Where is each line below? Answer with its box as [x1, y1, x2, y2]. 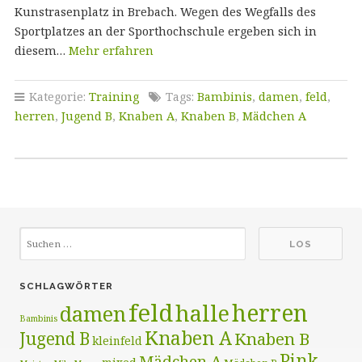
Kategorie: [25, 89, 89, 104]
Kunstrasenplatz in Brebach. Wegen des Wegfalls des [14, 4, 316, 19]
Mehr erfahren [68, 43, 154, 58]
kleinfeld [92, 333, 142, 348]
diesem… [14, 43, 69, 58]
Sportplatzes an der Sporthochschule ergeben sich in [14, 23, 317, 39]
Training [88, 89, 139, 104]
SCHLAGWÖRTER [19, 280, 113, 292]
